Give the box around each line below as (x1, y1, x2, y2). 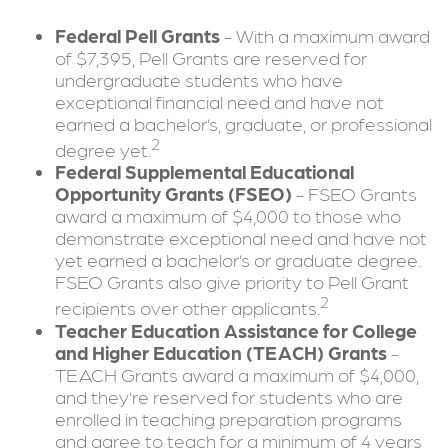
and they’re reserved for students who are (55, 384, 403, 407)
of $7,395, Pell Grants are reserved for (55, 46, 367, 68)
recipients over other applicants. (55, 296, 320, 319)
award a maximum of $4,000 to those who (55, 204, 401, 227)
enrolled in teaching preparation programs (55, 406, 402, 429)
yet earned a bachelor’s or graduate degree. (55, 248, 421, 271)
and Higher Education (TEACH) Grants (55, 340, 387, 363)
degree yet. (55, 138, 151, 161)
